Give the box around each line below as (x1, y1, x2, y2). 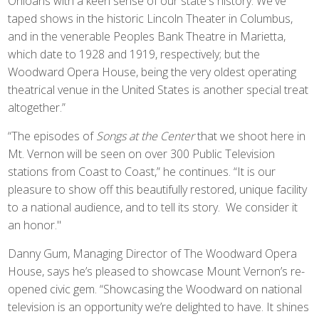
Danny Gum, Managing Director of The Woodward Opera (8, 246, 298, 261)
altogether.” (8, 100, 69, 115)
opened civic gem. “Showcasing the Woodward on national (8, 281, 303, 297)
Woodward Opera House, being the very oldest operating (8, 64, 297, 80)
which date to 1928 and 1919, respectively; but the (8, 46, 261, 62)
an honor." (8, 217, 62, 233)
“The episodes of (8, 128, 97, 144)
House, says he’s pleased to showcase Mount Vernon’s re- (8, 263, 305, 279)
